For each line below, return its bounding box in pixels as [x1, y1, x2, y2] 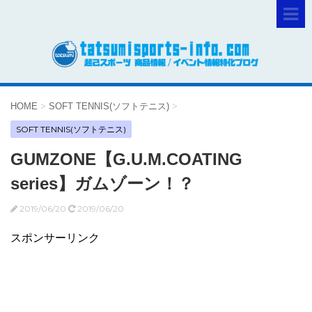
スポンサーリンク [10, 232, 100, 244]
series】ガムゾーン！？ [10, 174, 194, 194]
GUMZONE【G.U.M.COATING [10, 150, 242, 169]
